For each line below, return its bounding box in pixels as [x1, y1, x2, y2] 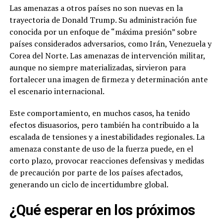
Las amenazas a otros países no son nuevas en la [9, 2, 183, 13]
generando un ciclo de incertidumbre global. [9, 179, 168, 190]
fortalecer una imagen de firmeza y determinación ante [9, 74, 208, 85]
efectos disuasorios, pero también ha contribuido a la [9, 119, 199, 130]
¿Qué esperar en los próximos [9, 202, 195, 219]
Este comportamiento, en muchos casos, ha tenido [9, 108, 190, 118]
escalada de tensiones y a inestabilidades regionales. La [9, 131, 205, 142]
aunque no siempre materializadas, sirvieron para [9, 62, 186, 73]
